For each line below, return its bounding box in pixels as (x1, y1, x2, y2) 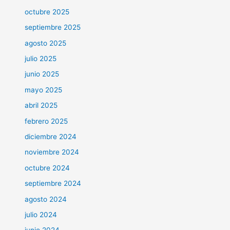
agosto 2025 (25, 39, 67, 47)
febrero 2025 (25, 117, 68, 125)
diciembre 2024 (25, 132, 77, 141)
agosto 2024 (25, 195, 67, 203)
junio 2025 (25, 70, 60, 79)
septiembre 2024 (25, 179, 82, 188)
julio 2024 (25, 210, 57, 219)
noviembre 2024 (25, 148, 80, 157)
